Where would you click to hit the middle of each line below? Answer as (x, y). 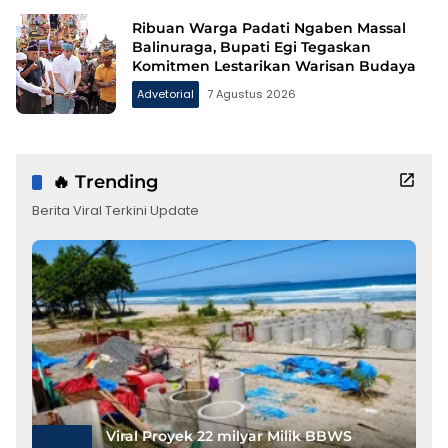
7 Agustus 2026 (251, 94)
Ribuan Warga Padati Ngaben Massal (269, 28)
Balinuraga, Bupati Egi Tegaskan (251, 47)
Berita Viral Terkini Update (115, 210)
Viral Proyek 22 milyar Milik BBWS (229, 436)
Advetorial (165, 94)
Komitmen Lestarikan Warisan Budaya (274, 66)
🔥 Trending (105, 181)
